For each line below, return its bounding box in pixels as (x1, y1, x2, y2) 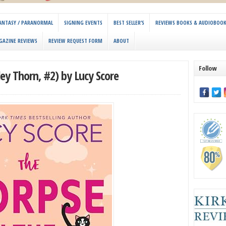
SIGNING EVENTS (64, 19, 102, 27)
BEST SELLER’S (114, 19, 144, 27)
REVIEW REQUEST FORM (48, 37, 102, 45)
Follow (199, 64, 217, 73)
